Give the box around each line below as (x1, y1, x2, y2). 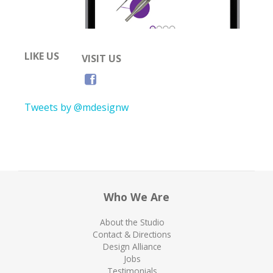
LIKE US (24, 49, 59, 63)
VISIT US (81, 51, 121, 65)
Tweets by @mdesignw (24, 100, 129, 114)
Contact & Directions (93, 228, 171, 240)
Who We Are (104, 189, 169, 204)
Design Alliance (102, 240, 161, 252)
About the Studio (99, 216, 165, 228)
